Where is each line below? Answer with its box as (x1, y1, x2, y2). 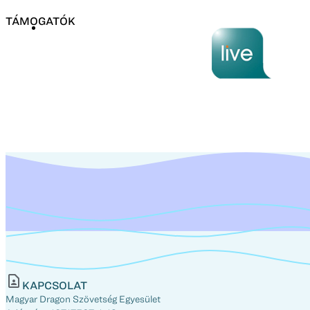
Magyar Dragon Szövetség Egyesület (6, 293, 161, 304)
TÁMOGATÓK (6, 14, 75, 27)
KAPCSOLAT (22, 278, 87, 291)
